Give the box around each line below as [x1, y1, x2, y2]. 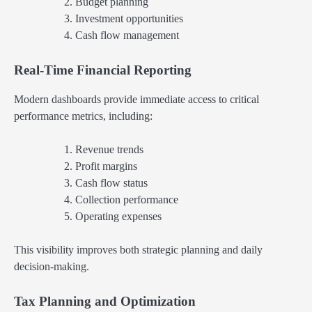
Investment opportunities [75, 12, 183, 24]
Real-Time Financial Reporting [14, 62, 192, 77]
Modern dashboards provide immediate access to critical [14, 93, 259, 105]
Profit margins [75, 159, 137, 172]
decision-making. [14, 260, 89, 272]
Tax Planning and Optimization [14, 294, 196, 309]
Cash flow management [75, 29, 179, 41]
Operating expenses [75, 210, 162, 222]
